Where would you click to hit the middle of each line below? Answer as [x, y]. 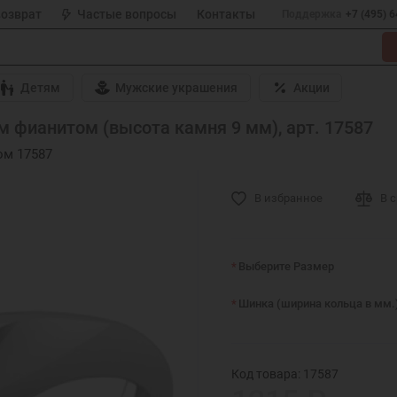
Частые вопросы [127, 14]
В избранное [289, 198]
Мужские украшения [177, 88]
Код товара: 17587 [285, 374]
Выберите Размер [287, 266]
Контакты [226, 14]
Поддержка [311, 14]
